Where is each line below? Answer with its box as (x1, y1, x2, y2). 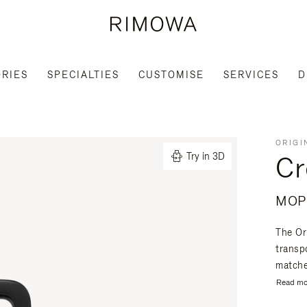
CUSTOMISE (138, 69, 204, 81)
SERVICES (223, 69, 279, 81)
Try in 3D (186, 150, 225, 162)
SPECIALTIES (47, 69, 119, 81)
